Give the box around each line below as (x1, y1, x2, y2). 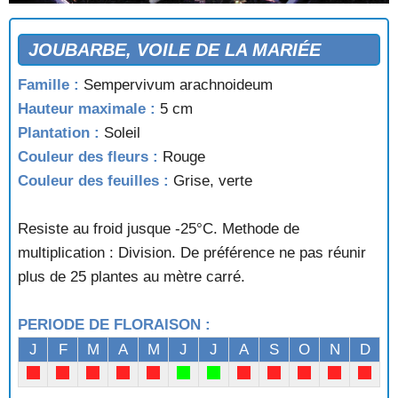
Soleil (99, 123, 140, 141)
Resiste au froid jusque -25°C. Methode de (18, 219, 299, 237)
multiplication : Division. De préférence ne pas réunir (18, 243, 366, 261)
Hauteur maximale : (18, 99, 155, 117)
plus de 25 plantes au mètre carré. (18, 267, 245, 285)
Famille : (18, 76, 79, 93)
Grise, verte (169, 171, 252, 189)
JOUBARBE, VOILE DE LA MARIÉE (28, 39, 321, 60)
